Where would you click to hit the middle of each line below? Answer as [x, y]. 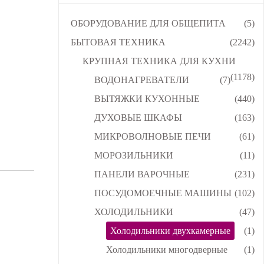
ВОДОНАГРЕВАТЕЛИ [142, 80]
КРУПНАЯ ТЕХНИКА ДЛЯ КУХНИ [159, 61]
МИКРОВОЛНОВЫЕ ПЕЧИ [153, 136]
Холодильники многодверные [167, 249]
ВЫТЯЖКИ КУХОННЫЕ [147, 98]
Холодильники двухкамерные [171, 230]
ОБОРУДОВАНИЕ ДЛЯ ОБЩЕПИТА [148, 23]
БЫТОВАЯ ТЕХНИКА [118, 42]
